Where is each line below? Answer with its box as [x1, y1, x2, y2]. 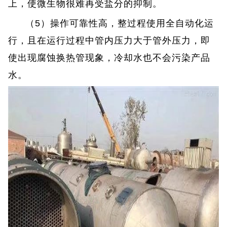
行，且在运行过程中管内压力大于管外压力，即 [8, 35, 211, 46]
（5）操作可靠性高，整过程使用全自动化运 [25, 18, 214, 28]
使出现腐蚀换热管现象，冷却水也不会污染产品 [8, 52, 211, 63]
